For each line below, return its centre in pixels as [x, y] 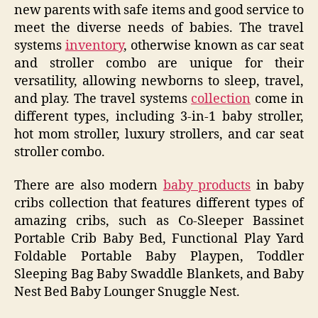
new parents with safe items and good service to [159, 10]
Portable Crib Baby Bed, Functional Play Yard [159, 239]
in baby [278, 186]
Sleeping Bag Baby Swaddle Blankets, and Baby [159, 275]
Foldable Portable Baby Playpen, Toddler [159, 257]
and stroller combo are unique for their [159, 63]
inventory [94, 45]
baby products [207, 186]
